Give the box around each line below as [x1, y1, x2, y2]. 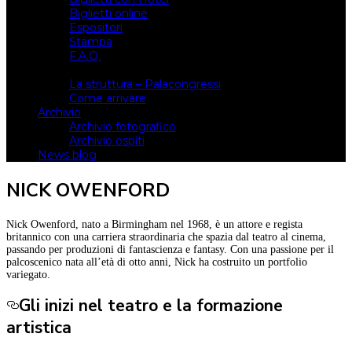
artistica [6, 317, 71, 339]
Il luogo [38, 63, 79, 77]
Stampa [69, 35, 112, 49]
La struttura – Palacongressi [69, 77, 221, 91]
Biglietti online [69, 6, 148, 20]
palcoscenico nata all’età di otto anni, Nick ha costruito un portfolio [6, 255, 307, 268]
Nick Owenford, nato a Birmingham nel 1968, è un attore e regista [6, 218, 302, 230]
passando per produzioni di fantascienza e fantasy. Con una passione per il [6, 243, 334, 255]
